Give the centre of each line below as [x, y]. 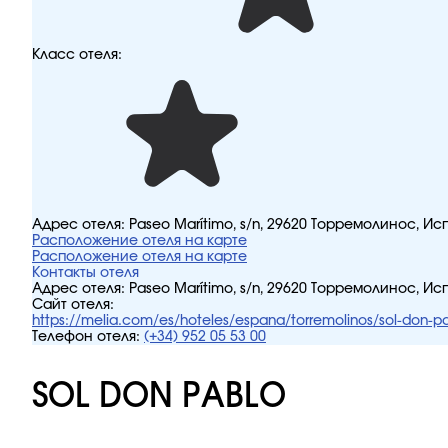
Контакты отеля [85, 273]
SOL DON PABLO [159, 396]
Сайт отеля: [73, 305]
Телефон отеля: [86, 337]
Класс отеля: [77, 55]
